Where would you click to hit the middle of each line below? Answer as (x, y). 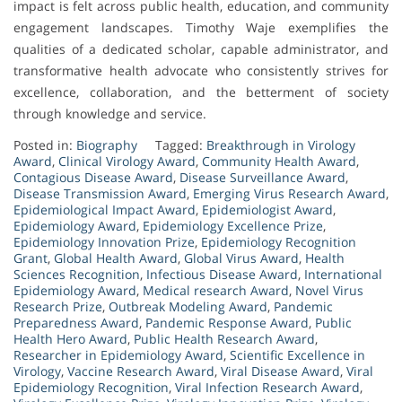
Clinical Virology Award (127, 162)
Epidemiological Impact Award (105, 210)
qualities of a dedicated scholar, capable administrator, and (201, 49)
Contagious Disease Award (93, 178)
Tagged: (181, 145)
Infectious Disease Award (222, 275)
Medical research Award (216, 291)
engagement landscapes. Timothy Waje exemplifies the (201, 28)
